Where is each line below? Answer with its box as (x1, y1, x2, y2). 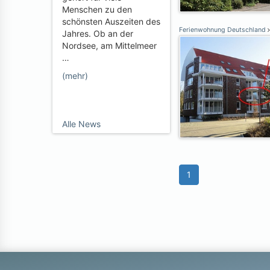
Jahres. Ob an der (62, 28, 133, 39)
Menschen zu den (62, 4, 132, 14)
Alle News (62, 119, 101, 129)
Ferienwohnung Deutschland (179, 26, 268, 34)
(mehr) (62, 71, 88, 81)
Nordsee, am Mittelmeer (62, 40, 157, 51)
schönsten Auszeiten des (62, 16, 160, 27)
